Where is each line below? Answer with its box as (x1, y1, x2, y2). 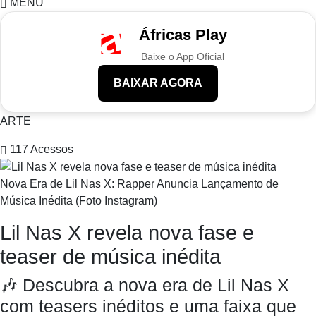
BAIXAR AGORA (114, 77, 202, 90)
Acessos (30, 143, 73, 156)
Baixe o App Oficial (141, 51, 224, 63)
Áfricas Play (138, 26, 227, 44)
